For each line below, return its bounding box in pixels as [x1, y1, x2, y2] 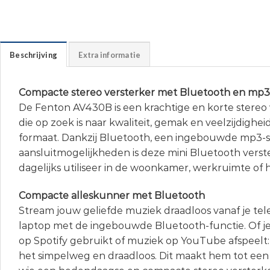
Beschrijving [10, 50, 58, 60]
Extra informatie [78, 50, 141, 60]
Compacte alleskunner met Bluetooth [19, 189, 205, 201]
